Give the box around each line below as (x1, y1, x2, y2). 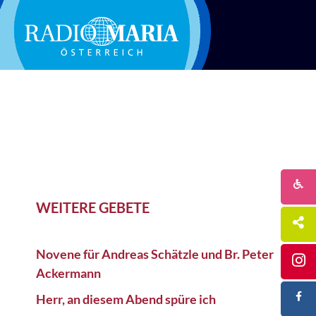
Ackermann (35, 265, 101, 281)
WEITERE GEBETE (35, 199, 150, 216)
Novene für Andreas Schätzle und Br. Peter (35, 246, 274, 262)
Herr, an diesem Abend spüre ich (35, 291, 216, 307)
